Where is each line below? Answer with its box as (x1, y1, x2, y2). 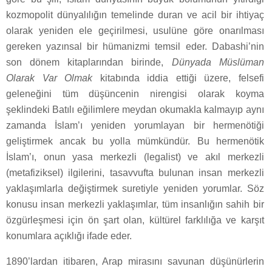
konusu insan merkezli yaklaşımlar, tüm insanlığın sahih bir (6, 199, 264, 210)
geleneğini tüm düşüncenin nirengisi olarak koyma (6, 89, 264, 100)
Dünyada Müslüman (171, 57, 264, 68)
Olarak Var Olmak (6, 73, 93, 84)
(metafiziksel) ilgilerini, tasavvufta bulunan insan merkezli (6, 168, 264, 178)
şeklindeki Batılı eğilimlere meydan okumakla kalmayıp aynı (6, 104, 264, 115)
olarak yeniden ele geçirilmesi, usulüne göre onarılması (6, 25, 264, 36)
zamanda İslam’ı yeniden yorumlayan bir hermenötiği (6, 120, 264, 131)
